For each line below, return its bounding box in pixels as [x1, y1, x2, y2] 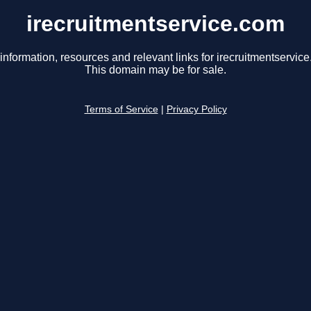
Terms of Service [84, 104, 158, 115]
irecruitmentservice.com [26, 11, 285, 36]
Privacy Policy [166, 104, 227, 115]
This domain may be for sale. [85, 64, 226, 76]
